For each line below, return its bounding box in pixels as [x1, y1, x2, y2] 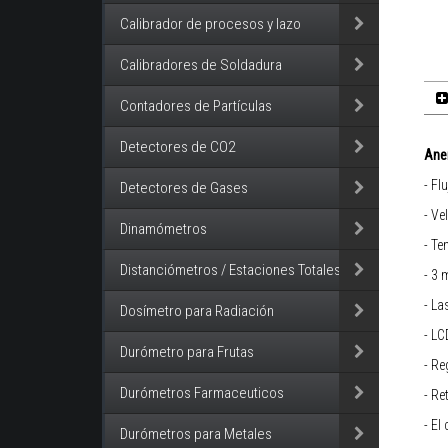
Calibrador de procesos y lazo [120, 15, 301, 34]
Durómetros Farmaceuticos [120, 384, 284, 403]
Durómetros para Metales [120, 425, 272, 444]
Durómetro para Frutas [120, 343, 254, 362]
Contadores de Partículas [120, 97, 272, 116]
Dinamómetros [120, 220, 207, 239]
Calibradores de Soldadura [120, 56, 282, 75]
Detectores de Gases [120, 179, 248, 198]
